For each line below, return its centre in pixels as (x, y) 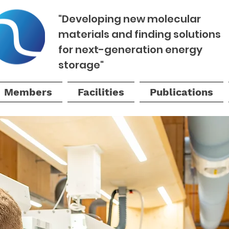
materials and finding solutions (140, 34)
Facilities (101, 92)
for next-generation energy (130, 50)
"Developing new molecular (130, 19)
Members (28, 92)
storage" (82, 65)
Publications (181, 92)
